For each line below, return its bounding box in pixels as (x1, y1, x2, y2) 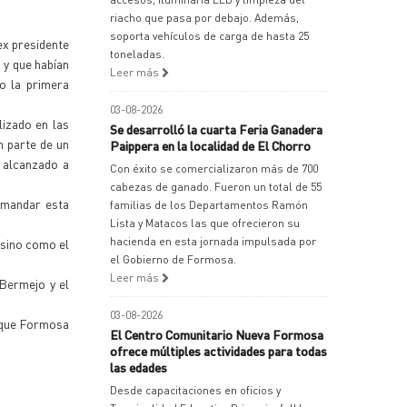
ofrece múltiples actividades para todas (110, 342, 327, 359)
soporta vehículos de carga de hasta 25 (110, 29, 309, 43)
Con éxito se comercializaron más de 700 (110, 162, 318, 175)
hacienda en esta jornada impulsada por (110, 234, 316, 248)
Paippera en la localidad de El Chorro (110, 137, 311, 154)
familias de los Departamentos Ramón (110, 198, 308, 212)
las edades (110, 359, 167, 375)
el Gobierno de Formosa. (110, 253, 236, 266)
